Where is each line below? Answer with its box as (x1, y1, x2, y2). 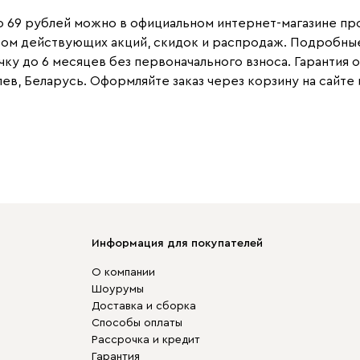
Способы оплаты (92, 317, 182, 329)
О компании (92, 267, 155, 278)
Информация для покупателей (92, 238, 263, 249)
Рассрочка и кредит (92, 334, 200, 346)
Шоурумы (92, 284, 144, 295)
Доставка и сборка (92, 301, 196, 312)
